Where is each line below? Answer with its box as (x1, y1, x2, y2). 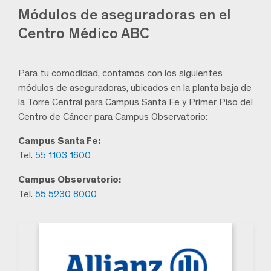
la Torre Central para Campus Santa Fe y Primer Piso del (18, 96, 253, 108)
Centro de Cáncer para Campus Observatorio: (18, 110, 207, 122)
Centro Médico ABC (18, 24, 149, 42)
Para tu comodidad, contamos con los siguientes (18, 67, 223, 79)
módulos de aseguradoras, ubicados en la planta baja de (18, 81, 252, 93)
